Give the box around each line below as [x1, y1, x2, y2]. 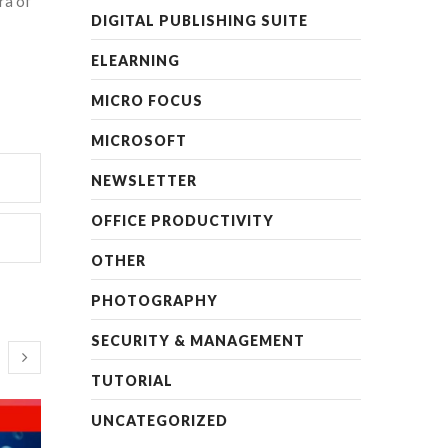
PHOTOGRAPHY [91, 292, 218, 309]
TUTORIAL [91, 372, 173, 389]
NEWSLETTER [91, 172, 197, 189]
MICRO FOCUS [91, 92, 203, 109]
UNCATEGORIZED [91, 412, 228, 429]
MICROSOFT [91, 132, 187, 149]
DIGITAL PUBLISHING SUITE [91, 12, 308, 29]
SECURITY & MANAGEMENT [91, 332, 305, 349]
